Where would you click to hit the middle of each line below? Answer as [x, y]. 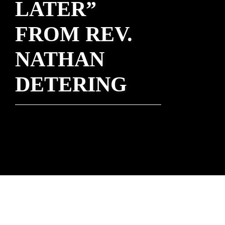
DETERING [71, 84]
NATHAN [60, 59]
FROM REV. [74, 34]
